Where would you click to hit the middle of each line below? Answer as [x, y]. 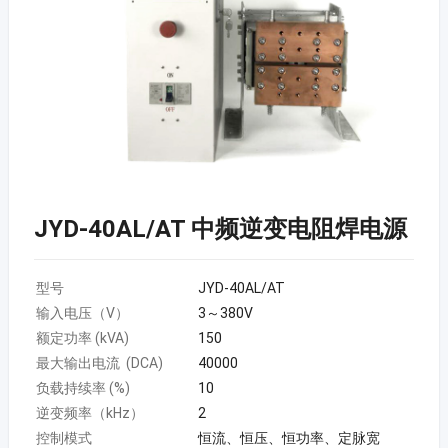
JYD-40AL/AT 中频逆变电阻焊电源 [220, 228]
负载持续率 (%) [82, 387]
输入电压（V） [82, 312]
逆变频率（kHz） [89, 412]
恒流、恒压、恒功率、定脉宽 [288, 437]
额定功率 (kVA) [82, 337]
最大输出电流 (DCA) [99, 362]
